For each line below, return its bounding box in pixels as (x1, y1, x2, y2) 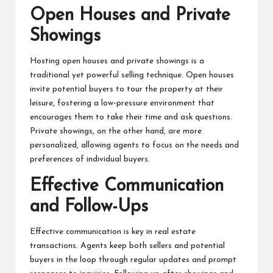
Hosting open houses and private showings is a (30, 57, 204, 66)
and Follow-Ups (30, 198, 148, 216)
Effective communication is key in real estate (30, 228, 196, 236)
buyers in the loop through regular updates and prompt (30, 256, 236, 264)
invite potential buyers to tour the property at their (30, 85, 223, 94)
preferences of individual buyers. (30, 155, 150, 164)
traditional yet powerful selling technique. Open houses (30, 71, 234, 80)
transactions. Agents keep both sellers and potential (30, 242, 225, 250)
